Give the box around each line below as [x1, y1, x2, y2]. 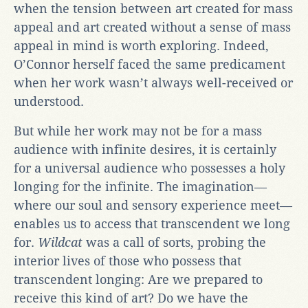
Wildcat [38, 234, 86, 250]
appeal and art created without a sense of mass [14, 19, 291, 34]
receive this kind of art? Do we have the [14, 290, 248, 305]
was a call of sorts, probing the [86, 234, 266, 250]
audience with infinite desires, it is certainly [14, 142, 276, 157]
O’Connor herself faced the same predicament [14, 56, 285, 71]
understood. [14, 93, 84, 109]
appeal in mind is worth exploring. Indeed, [14, 38, 269, 53]
